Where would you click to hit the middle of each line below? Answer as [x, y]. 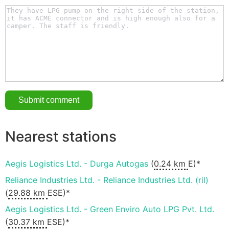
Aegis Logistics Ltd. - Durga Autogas [77, 164]
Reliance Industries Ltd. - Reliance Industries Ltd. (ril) [107, 180]
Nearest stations [61, 136]
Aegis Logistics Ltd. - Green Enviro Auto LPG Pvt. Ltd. [110, 209]
